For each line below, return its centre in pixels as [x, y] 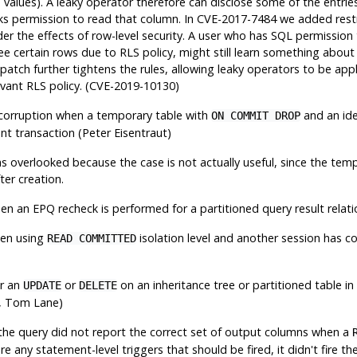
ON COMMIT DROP [255, 115]
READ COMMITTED [91, 238]
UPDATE [42, 285]
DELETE [98, 285]
